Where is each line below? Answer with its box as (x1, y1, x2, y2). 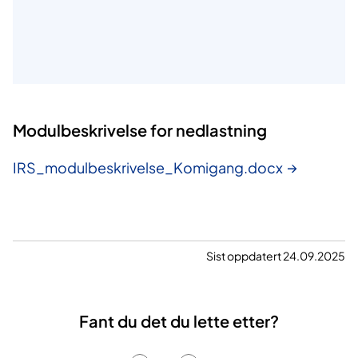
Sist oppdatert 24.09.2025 (206, 249, 345, 264)
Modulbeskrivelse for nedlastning (13, 120, 267, 141)
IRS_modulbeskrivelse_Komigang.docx (13, 158, 283, 177)
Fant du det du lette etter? (79, 311, 279, 332)
